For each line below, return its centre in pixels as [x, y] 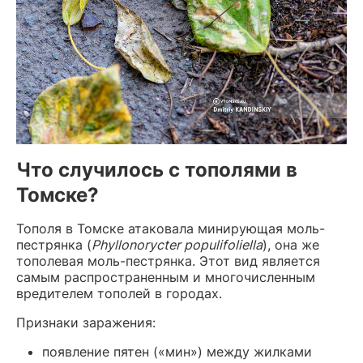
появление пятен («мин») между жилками [177, 351]
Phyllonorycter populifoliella [177, 244]
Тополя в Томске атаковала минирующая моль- [171, 228]
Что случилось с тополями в [157, 169]
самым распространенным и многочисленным [166, 277]
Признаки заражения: [86, 322]
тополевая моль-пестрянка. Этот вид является [168, 261]
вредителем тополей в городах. [119, 293]
